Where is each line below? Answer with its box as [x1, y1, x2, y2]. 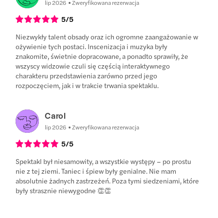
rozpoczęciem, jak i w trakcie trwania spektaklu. [16, 80, 159, 91]
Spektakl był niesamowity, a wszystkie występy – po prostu [16, 156, 192, 166]
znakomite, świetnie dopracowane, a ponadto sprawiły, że [16, 51, 189, 61]
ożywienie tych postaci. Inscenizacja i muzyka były [16, 41, 168, 52]
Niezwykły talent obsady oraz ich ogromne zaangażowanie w [16, 32, 199, 42]
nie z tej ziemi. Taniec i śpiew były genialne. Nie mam [16, 166, 177, 176]
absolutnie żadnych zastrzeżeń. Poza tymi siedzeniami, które [16, 176, 200, 186]
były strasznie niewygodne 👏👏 [16, 185, 111, 196]
